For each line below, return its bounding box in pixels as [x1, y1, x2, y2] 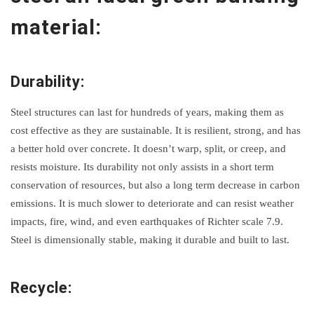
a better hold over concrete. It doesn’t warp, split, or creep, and [11, 143, 286, 155]
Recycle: [11, 278, 72, 296]
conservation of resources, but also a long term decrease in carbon [11, 179, 300, 191]
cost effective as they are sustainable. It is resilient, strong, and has [11, 125, 301, 137]
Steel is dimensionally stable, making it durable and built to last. [11, 234, 289, 246]
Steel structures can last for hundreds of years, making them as [11, 107, 284, 118]
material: [11, 15, 102, 40]
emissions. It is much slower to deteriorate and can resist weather [11, 198, 294, 210]
